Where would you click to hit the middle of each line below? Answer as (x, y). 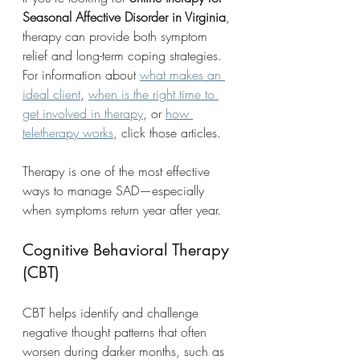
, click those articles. (167, 132)
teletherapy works (68, 132)
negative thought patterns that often (117, 331)
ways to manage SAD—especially (115, 190)
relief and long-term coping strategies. (124, 55)
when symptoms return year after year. (122, 209)
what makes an (182, 74)
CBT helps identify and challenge (112, 312)
